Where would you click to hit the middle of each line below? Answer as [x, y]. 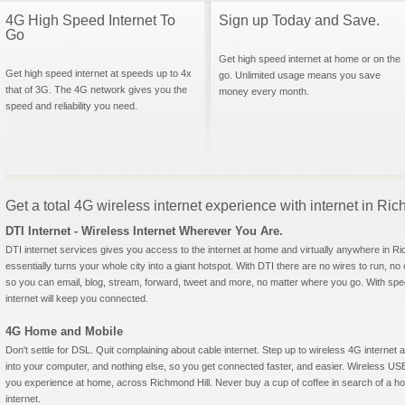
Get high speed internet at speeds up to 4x [99, 73]
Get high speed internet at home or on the [310, 59]
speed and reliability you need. [71, 106]
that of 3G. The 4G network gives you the [96, 89]
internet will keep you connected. [77, 298]
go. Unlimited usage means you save [300, 75]
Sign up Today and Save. [299, 20]
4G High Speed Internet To [90, 20]
